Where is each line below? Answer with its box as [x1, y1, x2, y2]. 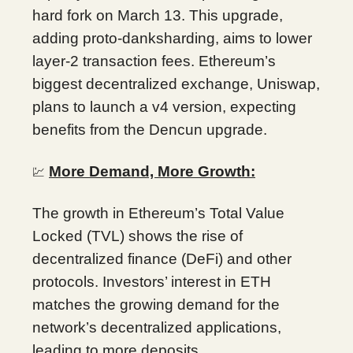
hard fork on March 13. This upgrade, [32, 7, 283, 24]
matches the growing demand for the [32, 296, 280, 314]
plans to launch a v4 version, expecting [32, 98, 296, 116]
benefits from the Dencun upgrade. [32, 121, 267, 139]
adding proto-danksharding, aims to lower [32, 30, 312, 47]
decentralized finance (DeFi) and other [32, 251, 292, 268]
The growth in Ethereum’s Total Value [32, 205, 284, 222]
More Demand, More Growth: [49, 163, 255, 180]
